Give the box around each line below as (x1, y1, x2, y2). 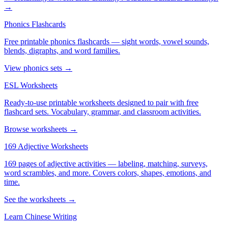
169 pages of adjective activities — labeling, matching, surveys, (4, 159, 208, 168)
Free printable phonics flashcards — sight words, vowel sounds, (4, 37, 209, 46)
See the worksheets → (4, 194, 76, 204)
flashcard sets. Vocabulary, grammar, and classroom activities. (4, 107, 201, 116)
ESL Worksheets (4, 80, 58, 90)
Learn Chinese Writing (4, 212, 77, 221)
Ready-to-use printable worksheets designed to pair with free (4, 98, 198, 107)
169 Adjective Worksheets (4, 141, 88, 151)
